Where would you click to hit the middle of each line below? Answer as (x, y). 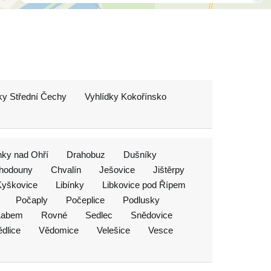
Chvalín (66, 170)
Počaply (32, 200)
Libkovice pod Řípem (144, 185)
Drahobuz (86, 155)
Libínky (70, 185)
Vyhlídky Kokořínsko (126, 96)
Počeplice (85, 200)
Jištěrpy (169, 170)
